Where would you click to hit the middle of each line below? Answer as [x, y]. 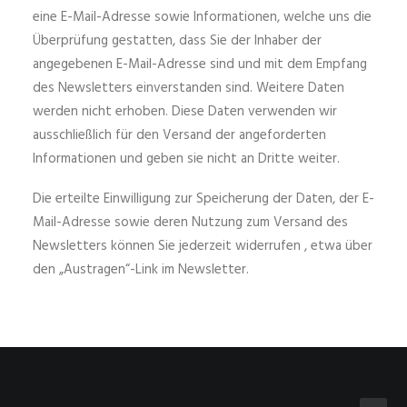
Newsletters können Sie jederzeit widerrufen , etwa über [203, 246]
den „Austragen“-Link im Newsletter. [141, 270]
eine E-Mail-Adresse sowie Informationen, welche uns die [202, 17]
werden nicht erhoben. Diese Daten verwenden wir [185, 112]
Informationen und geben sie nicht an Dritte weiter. [186, 159]
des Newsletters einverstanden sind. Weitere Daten [189, 88]
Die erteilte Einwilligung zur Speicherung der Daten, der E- [203, 199]
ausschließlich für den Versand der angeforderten [179, 135]
